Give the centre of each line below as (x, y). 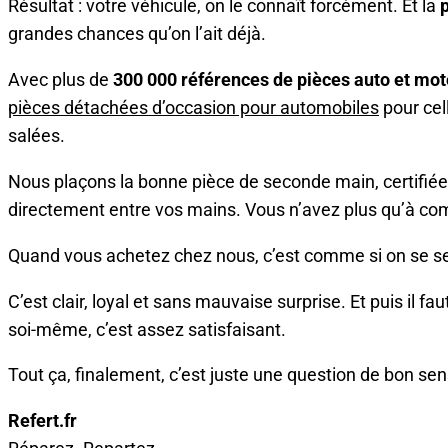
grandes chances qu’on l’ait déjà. (137, 33)
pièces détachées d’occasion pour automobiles (193, 106)
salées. (36, 134)
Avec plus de (60, 78)
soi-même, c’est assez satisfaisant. (147, 328)
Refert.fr (42, 420)
